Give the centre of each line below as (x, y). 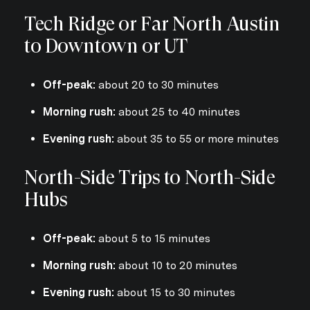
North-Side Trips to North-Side (150, 177)
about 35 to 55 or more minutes (196, 139)
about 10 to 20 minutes (176, 265)
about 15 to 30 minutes (174, 293)
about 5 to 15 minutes (153, 238)
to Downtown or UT (106, 46)
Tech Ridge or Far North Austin (152, 24)
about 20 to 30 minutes (157, 84)
